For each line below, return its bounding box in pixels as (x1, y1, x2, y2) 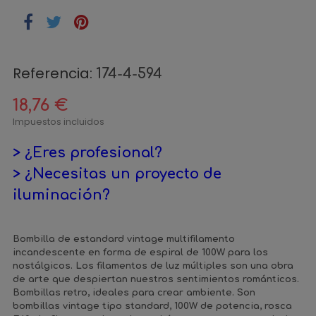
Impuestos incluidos (13, 115, 104, 128)
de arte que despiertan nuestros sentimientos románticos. (13, 274, 299, 284)
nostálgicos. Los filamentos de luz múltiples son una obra (13, 261, 293, 271)
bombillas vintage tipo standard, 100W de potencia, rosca (13, 301, 292, 311)
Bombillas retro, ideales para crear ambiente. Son (13, 288, 255, 298)
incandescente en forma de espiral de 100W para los (13, 248, 268, 257)
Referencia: (13, 63, 92, 83)
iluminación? (13, 187, 110, 203)
